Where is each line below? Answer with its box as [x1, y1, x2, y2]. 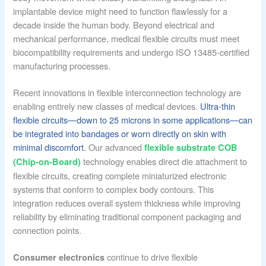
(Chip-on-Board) [13, 155, 81, 167]
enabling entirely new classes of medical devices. [13, 99, 201, 112]
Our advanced [86, 140, 145, 153]
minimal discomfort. [13, 140, 87, 153]
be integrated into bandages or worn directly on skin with [13, 126, 227, 140]
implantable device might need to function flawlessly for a [13, 4, 228, 17]
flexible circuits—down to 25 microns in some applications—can [13, 113, 253, 126]
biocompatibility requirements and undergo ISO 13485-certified [13, 45, 250, 58]
